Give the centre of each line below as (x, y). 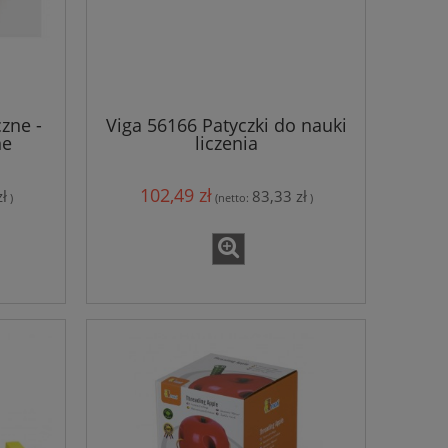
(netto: (233, 198)
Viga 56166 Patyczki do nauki (226, 124)
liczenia (226, 142)
